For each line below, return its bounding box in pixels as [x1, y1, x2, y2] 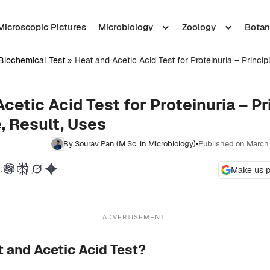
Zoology [181, 21, 216, 33]
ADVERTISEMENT [102, 212, 165, 221]
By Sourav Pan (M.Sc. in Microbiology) [63, 139, 196, 149]
